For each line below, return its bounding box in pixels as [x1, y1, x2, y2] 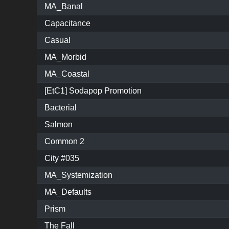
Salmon [44, 120, 73, 129]
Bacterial [44, 103, 77, 112]
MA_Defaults [44, 188, 91, 197]
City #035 [44, 154, 79, 163]
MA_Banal [44, 2, 83, 11]
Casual [44, 36, 71, 45]
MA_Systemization [44, 171, 112, 180]
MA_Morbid [44, 53, 86, 62]
